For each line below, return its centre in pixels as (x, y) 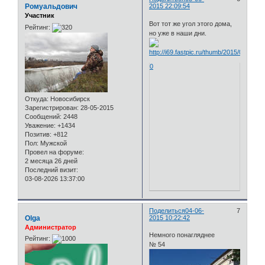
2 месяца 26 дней (51, 161)
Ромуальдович (51, 7)
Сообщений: (43, 116)
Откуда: (37, 98)
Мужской (53, 143)
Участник (40, 16)
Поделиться (167, 210)
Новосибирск (69, 98)
